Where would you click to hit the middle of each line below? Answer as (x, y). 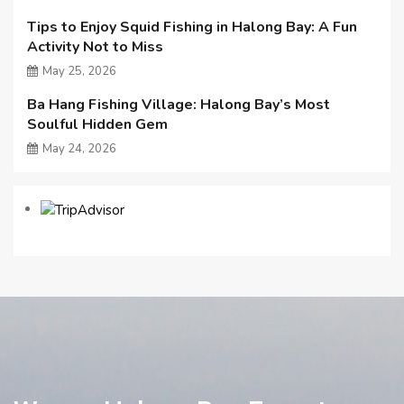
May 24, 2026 (79, 148)
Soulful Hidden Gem (97, 124)
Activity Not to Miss (95, 46)
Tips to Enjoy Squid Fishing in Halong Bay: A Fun (192, 27)
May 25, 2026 (79, 71)
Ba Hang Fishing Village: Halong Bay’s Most (179, 104)
